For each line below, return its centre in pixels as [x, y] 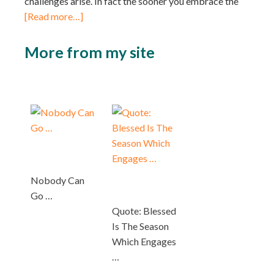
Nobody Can [57, 180]
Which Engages [144, 241]
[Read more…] [54, 16]
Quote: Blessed [144, 210]
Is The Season [141, 226]
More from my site [90, 52]
